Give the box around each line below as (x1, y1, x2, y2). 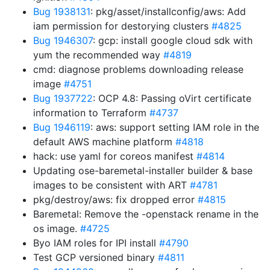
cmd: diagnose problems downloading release (33, 63, 243, 75)
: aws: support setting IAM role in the (90, 121, 259, 133)
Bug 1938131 (33, 5, 90, 17)
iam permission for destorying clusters (33, 20, 212, 32)
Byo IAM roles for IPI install (33, 237, 159, 249)
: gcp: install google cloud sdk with (93, 34, 253, 46)
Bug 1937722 (33, 92, 93, 104)
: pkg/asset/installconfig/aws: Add (90, 5, 246, 17)
